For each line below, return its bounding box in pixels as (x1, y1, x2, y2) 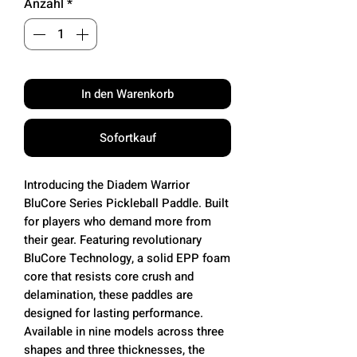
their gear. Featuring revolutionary (24, 230, 202, 249)
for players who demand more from (24, 212, 211, 230)
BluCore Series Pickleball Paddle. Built (24, 194, 229, 212)
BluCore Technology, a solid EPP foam (24, 249, 230, 267)
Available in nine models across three (24, 322, 224, 340)
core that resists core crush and (24, 267, 194, 285)
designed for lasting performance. (24, 304, 203, 322)
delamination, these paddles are (24, 285, 193, 304)
